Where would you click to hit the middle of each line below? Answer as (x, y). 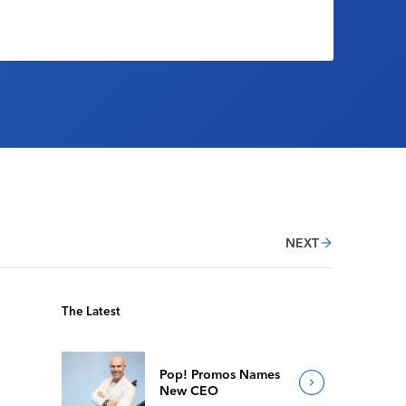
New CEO (189, 391)
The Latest (92, 311)
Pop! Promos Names (220, 374)
